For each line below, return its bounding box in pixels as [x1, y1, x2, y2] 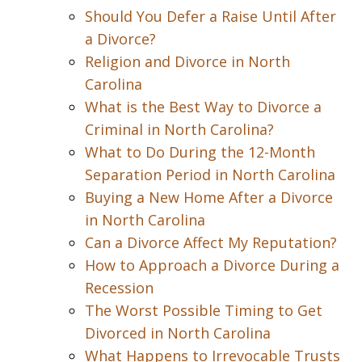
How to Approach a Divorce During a [85, 255, 339, 275]
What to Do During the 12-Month [85, 142, 315, 162]
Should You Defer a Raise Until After [85, 6, 336, 26]
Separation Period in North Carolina [85, 165, 335, 184]
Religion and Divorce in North [85, 52, 290, 71]
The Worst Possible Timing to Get [85, 301, 322, 320]
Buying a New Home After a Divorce [85, 187, 333, 207]
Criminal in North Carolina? [85, 120, 274, 139]
